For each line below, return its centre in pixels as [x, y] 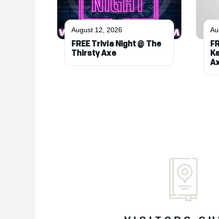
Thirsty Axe [94, 54]
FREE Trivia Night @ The [116, 44]
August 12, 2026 [97, 30]
